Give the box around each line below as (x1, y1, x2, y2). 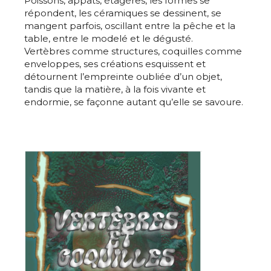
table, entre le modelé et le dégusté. (24, 33, 193, 45)
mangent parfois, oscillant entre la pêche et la (24, 20, 235, 32)
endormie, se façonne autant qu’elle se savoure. (24, 96, 243, 108)
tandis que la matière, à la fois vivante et (24, 83, 206, 96)
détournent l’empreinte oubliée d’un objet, (24, 71, 222, 83)
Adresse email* (18, 243, 80, 253)
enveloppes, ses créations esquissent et (24, 58, 206, 70)
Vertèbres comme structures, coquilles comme (24, 45, 242, 57)
